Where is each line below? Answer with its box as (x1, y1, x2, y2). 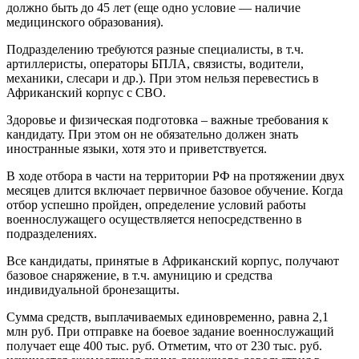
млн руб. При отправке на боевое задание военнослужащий (6, 325, 334, 339)
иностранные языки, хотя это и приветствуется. (6, 142, 267, 156)
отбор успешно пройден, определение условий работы (6, 198, 306, 212)
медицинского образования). (6, 15, 163, 30)
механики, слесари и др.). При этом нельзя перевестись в (6, 71, 319, 86)
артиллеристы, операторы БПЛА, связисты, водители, (6, 57, 304, 71)
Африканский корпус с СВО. (6, 86, 166, 100)
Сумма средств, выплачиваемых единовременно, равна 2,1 (6, 310, 329, 325)
